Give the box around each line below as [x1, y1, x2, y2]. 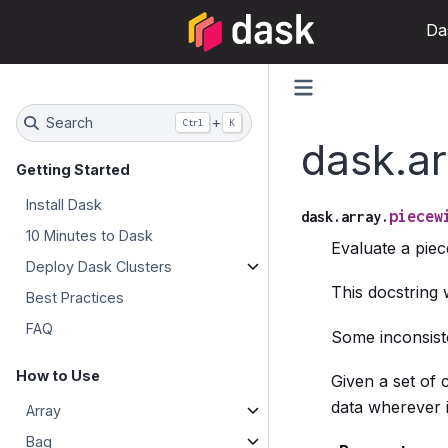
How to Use [16, 366, 100, 384]
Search [45, 114, 93, 132]
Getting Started [16, 160, 130, 178]
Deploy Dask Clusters [26, 257, 173, 275]
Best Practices [26, 288, 125, 306]
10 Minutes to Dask [26, 226, 154, 244]
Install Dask [26, 195, 103, 213]
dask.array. [300, 207, 389, 225]
